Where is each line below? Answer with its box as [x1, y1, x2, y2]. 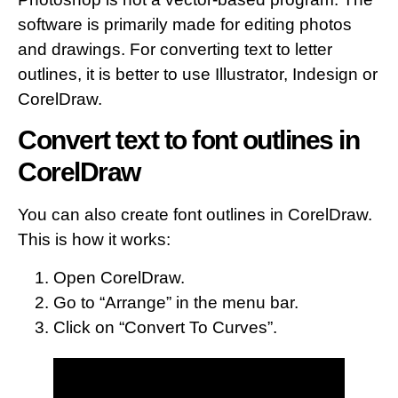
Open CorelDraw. [53, 267, 185, 287]
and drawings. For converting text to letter [18, 40, 332, 60]
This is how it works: [18, 230, 171, 250]
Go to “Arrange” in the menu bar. [53, 292, 298, 312]
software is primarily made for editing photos [18, 15, 352, 35]
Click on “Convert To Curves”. [53, 317, 277, 337]
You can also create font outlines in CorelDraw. [18, 205, 372, 225]
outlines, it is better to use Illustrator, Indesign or [18, 65, 378, 84]
